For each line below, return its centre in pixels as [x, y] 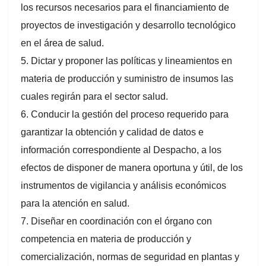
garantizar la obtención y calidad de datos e [112, 132]
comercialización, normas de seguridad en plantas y [130, 256]
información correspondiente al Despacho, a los [121, 150]
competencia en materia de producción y [106, 239]
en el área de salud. [62, 43]
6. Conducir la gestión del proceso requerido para [125, 114]
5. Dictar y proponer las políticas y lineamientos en [126, 61]
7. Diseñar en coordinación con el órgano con [116, 221]
